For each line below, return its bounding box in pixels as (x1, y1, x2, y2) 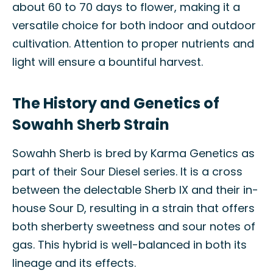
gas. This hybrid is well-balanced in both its (12, 237, 247, 252)
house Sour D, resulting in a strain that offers (12, 200, 255, 216)
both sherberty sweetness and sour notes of (12, 219, 255, 234)
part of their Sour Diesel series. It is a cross (12, 164, 243, 179)
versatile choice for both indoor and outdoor (12, 18, 256, 33)
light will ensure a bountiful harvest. (12, 54, 203, 69)
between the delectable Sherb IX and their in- (12, 182, 258, 197)
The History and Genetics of (12, 93, 219, 113)
